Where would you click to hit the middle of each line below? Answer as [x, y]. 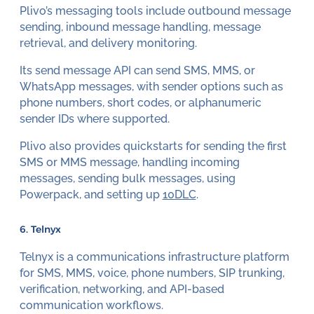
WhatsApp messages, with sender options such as [151, 86]
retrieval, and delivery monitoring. [108, 43]
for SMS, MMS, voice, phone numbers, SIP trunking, [152, 273]
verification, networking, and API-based [122, 289]
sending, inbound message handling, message [140, 27]
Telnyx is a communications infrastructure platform [154, 257]
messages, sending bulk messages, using [127, 178]
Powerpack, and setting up [91, 194]
